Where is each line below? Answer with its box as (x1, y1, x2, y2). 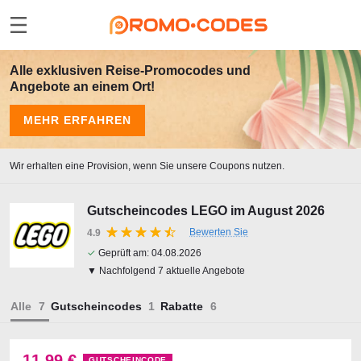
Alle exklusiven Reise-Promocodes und (10, 64, 251, 77)
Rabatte (160, 300, 203, 313)
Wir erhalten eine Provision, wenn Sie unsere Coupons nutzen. (10, 160, 284, 172)
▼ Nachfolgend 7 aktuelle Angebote (87, 265, 245, 276)
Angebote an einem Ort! (10, 80, 155, 93)
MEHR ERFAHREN (23, 114, 131, 127)
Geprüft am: (96, 247, 151, 259)
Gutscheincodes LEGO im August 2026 (87, 204, 325, 218)
